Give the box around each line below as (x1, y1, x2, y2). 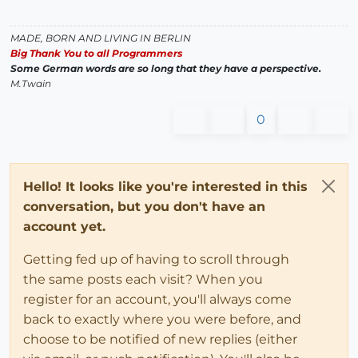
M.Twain (10, 78, 51, 90)
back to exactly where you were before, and (23, 312, 301, 328)
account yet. (23, 219, 105, 235)
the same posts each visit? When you (23, 272, 263, 288)
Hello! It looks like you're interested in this (23, 179, 308, 195)
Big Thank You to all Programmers (10, 47, 182, 60)
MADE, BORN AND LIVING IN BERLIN (10, 32, 191, 45)
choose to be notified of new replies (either (23, 332, 297, 348)
